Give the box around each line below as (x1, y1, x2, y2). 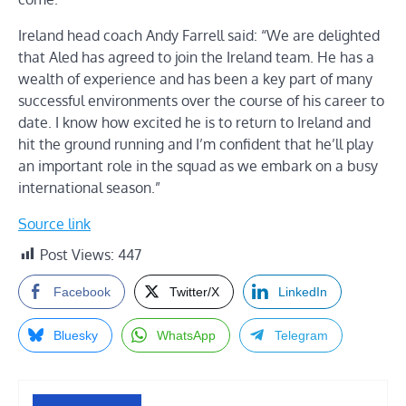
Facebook (53, 284, 111, 299)
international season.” (18, 178, 160, 197)
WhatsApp (157, 327, 216, 343)
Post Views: (40, 245, 114, 264)
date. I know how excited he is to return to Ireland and (18, 112, 371, 131)
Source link (18, 214, 91, 233)
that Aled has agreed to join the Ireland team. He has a (18, 47, 374, 66)
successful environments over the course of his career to (18, 91, 384, 110)
